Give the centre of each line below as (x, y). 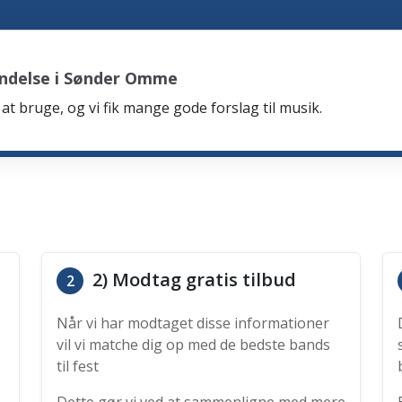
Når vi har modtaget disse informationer (193, 323)
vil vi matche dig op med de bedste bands (193, 345)
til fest (78, 366)
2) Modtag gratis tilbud (192, 280)
